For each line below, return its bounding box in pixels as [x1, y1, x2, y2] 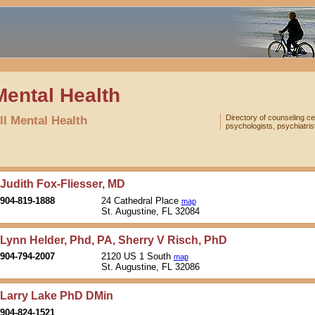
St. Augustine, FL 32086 [101, 262, 202, 273]
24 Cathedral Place [101, 195, 181, 206]
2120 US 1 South [101, 251, 174, 262]
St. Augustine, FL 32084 [101, 205, 202, 217]
